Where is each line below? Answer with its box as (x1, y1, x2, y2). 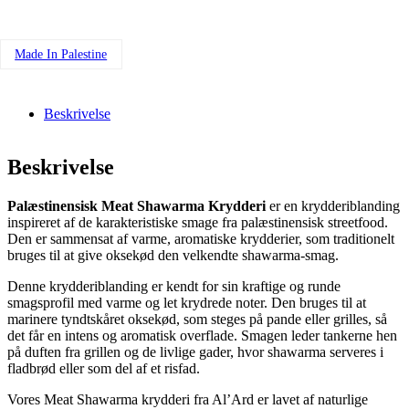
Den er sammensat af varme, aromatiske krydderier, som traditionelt (7, 231, 394, 247)
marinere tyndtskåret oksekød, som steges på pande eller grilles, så (7, 311, 387, 328)
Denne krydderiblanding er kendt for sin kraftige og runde (7, 278, 341, 295)
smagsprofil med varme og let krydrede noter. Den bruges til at (7, 295, 366, 311)
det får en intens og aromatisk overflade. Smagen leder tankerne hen (7, 328, 397, 344)
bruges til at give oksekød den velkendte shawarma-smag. (7, 247, 339, 264)
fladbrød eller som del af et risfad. (7, 361, 200, 377)
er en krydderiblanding (269, 198, 400, 215)
